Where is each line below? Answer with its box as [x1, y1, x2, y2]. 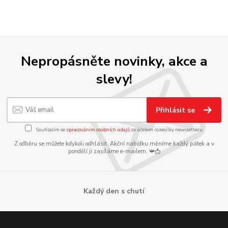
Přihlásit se [156, 105, 197, 115]
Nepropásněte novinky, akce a [20, 52, 208, 71]
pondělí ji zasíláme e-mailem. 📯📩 [68, 148, 160, 156]
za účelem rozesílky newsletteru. [129, 126, 204, 133]
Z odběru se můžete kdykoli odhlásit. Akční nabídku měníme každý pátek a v [14, 140, 214, 148]
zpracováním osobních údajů [66, 126, 130, 133]
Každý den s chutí [83, 186, 145, 196]
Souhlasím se [35, 126, 66, 133]
